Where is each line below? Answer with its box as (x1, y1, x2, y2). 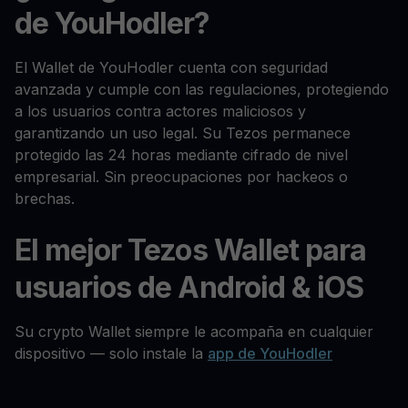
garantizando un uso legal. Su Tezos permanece (15, 124, 351, 143)
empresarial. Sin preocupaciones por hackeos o (15, 168, 348, 187)
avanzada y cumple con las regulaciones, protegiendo (15, 80, 389, 99)
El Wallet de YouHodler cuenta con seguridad (15, 58, 328, 77)
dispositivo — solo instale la (15, 344, 208, 363)
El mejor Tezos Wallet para (15, 232, 367, 269)
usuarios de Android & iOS (15, 270, 364, 306)
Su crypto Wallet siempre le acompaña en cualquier (15, 322, 373, 342)
